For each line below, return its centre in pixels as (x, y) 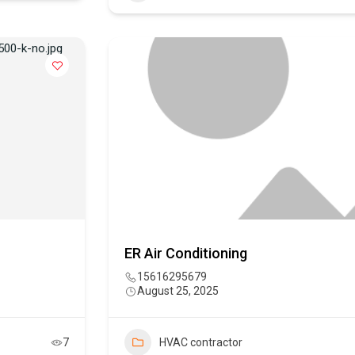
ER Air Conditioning (186, 254)
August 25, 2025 (178, 291)
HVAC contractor (201, 343)
